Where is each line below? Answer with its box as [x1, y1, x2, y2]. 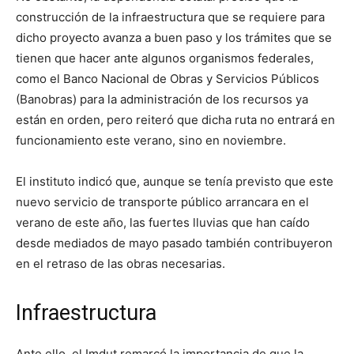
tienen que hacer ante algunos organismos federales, [16, 51, 314, 66]
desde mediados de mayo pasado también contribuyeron [16, 235, 333, 251]
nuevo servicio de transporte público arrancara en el [16, 194, 309, 210]
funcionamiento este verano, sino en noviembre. [16, 133, 286, 149]
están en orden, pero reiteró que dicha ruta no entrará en [16, 112, 335, 128]
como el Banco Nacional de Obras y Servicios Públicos [16, 71, 319, 87]
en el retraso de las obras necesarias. [16, 256, 225, 272]
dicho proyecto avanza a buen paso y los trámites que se [16, 30, 332, 46]
